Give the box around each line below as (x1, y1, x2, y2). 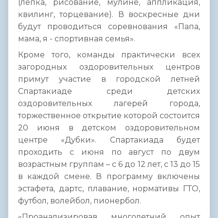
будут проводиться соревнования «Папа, (18, 22, 200, 32)
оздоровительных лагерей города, (18, 99, 200, 109)
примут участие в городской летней (18, 74, 200, 84)
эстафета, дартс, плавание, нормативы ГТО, (18, 184, 200, 194)
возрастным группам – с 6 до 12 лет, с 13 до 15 (18, 160, 200, 169)
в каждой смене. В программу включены (18, 172, 200, 182)
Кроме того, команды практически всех (18, 50, 200, 60)
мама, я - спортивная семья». (18, 34, 135, 44)
